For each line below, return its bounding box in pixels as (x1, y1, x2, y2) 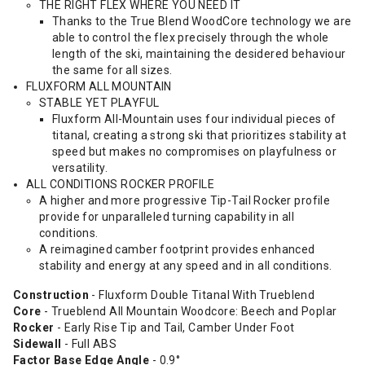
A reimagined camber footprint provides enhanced (39, 243, 315, 256)
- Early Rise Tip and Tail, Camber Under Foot (56, 321, 295, 334)
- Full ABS (64, 337, 117, 350)
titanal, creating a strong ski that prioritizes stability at (52, 129, 347, 142)
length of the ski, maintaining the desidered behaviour (52, 47, 346, 60)
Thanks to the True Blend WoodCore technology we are (52, 15, 352, 28)
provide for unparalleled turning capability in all (39, 210, 295, 223)
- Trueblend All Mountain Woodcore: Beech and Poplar (44, 305, 337, 318)
